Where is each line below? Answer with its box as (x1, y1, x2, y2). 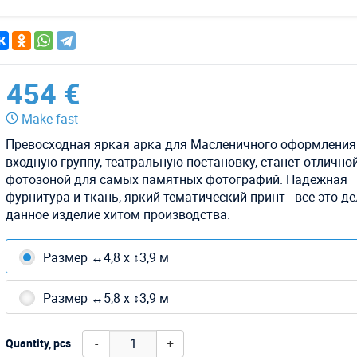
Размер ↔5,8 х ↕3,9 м (43, 288, 170, 307)
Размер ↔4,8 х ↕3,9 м (43, 248, 170, 266)
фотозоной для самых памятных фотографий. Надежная (6, 170, 348, 188)
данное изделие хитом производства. (6, 205, 231, 223)
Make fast (18, 109, 82, 127)
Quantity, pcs (6, 335, 72, 351)
